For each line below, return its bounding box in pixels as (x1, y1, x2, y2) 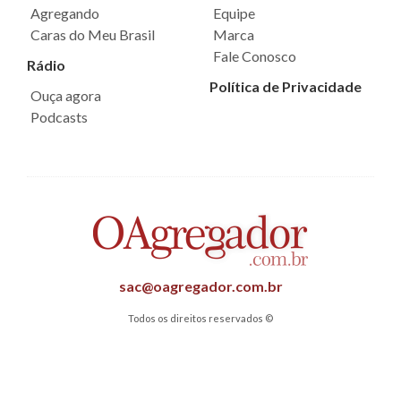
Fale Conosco (213, 47, 296, 64)
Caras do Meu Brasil (30, 26, 155, 43)
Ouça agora (30, 87, 101, 104)
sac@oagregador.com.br (118, 277, 283, 294)
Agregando (30, 4, 99, 21)
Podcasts (30, 108, 88, 125)
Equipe (213, 4, 255, 21)
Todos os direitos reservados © (128, 312, 273, 324)
